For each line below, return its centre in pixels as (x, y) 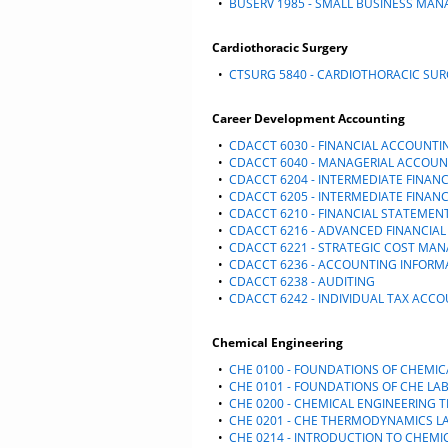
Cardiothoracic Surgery (280, 47)
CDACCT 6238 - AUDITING (302, 281)
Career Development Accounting (308, 118)
